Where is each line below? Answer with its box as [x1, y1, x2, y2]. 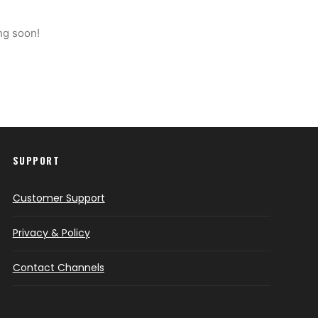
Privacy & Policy [12, 226, 90, 240]
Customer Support [12, 191, 105, 205]
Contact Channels [12, 261, 104, 275]
